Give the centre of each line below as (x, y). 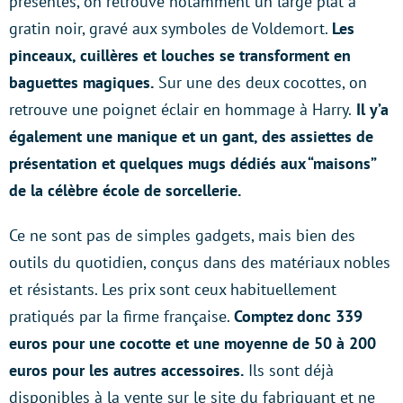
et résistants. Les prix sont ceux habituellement (173, 289)
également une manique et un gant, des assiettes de (191, 136)
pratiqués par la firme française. (121, 316)
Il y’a (370, 109)
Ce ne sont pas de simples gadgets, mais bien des (182, 235)
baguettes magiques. (81, 82)
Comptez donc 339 (298, 316)
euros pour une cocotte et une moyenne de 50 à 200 (193, 343)
